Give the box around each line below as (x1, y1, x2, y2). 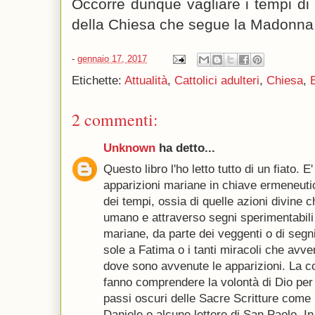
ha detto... (155, 141, 215, 155)
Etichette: (72, 74, 124, 87)
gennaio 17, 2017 (77, 53, 147, 65)
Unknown (103, 141, 155, 155)
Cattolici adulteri (174, 74, 259, 87)
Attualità (124, 74, 167, 87)
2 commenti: (72, 108, 158, 131)
